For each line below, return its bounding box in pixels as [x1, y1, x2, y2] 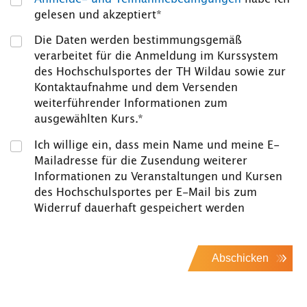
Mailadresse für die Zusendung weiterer [34, 155, 248, 167]
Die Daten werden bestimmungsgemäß [34, 35, 243, 47]
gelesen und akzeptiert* [34, 9, 162, 21]
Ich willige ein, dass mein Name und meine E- [34, 139, 280, 151]
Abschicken [212, 252, 269, 265]
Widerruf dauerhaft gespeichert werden [34, 202, 245, 214]
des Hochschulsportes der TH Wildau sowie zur [34, 66, 286, 78]
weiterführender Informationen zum [34, 98, 228, 110]
